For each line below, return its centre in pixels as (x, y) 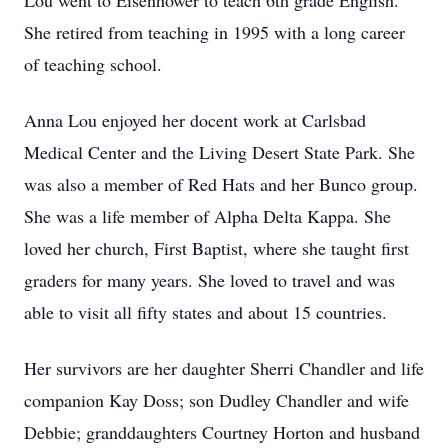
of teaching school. (93, 64)
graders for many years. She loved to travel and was (209, 280)
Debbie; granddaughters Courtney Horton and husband (222, 432)
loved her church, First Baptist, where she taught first (216, 248)
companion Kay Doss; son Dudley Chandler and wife (216, 400)
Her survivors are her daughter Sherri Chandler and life (224, 368)
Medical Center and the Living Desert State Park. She (219, 152)
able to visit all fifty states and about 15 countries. (205, 312)
